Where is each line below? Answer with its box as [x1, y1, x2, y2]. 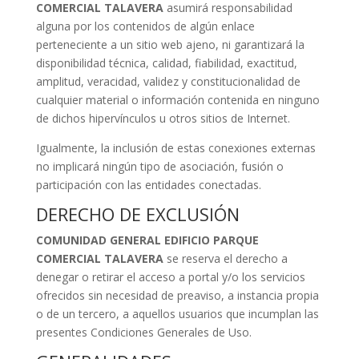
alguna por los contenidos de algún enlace [35, 18, 255, 34]
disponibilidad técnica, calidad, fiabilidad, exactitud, [35, 55, 297, 71]
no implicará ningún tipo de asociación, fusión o [35, 159, 284, 174]
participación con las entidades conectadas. [35, 177, 261, 192]
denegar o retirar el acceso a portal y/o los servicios [35, 269, 305, 284]
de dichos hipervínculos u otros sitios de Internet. [35, 111, 290, 126]
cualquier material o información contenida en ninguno [35, 92, 320, 107]
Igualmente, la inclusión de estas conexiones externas [35, 140, 316, 155]
